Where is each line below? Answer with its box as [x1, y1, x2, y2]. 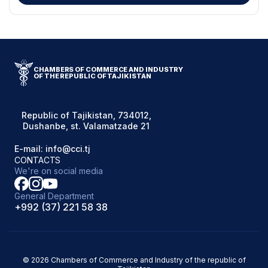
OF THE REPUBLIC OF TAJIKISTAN [33, 71, 151, 80]
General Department [14, 191, 94, 202]
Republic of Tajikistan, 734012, [21, 110, 151, 121]
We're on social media [14, 166, 103, 176]
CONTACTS [14, 155, 61, 166]
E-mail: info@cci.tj [14, 144, 90, 154]
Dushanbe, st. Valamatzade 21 [23, 121, 150, 132]
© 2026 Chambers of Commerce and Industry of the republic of [22, 255, 246, 265]
